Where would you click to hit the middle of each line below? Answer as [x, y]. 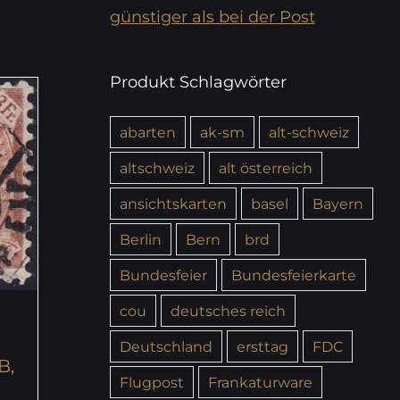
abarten [147, 132]
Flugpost [151, 382]
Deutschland [166, 346]
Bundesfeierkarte [293, 275]
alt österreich [265, 167]
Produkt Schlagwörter [198, 82]
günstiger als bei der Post [212, 17]
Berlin [140, 239]
